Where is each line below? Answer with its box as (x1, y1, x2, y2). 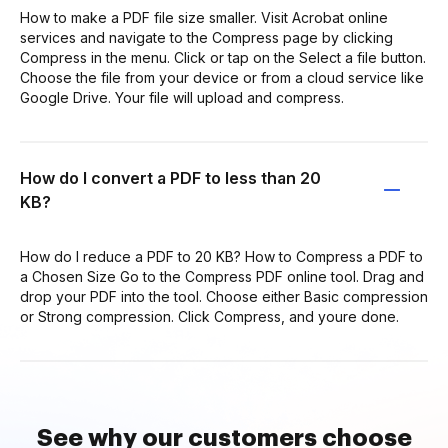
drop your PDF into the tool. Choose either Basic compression (20, 288, 428, 305)
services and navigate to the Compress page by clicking (20, 29, 393, 46)
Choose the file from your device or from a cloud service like (20, 69, 424, 86)
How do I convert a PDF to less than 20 (20, 168, 321, 188)
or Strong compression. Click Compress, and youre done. (20, 308, 399, 325)
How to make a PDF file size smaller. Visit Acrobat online (20, 9, 388, 26)
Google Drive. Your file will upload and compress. (20, 89, 344, 106)
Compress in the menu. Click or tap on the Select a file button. (20, 49, 426, 66)
